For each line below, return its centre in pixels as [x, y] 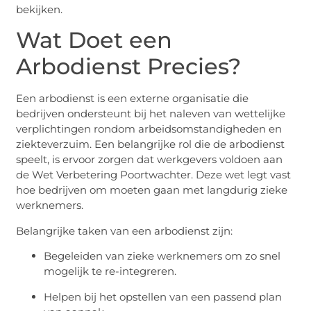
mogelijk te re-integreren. [110, 271]
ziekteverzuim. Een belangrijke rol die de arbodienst [151, 144]
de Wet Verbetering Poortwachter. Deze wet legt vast [154, 175]
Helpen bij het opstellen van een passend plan [163, 296]
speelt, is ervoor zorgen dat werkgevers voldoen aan [150, 160]
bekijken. [40, 9]
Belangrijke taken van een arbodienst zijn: [125, 230]
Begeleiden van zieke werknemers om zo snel [162, 256]
